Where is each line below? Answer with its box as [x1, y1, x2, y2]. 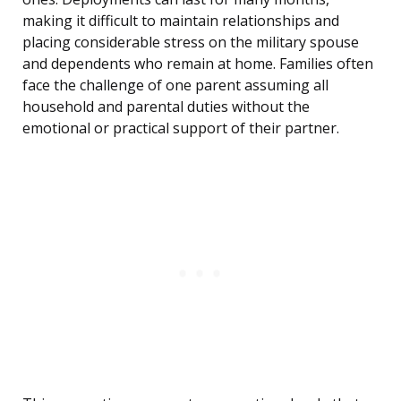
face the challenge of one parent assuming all [22, 75, 328, 96]
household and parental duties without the [22, 97, 310, 117]
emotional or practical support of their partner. [22, 118, 339, 139]
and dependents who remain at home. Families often [22, 54, 373, 74]
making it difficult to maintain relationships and [22, 11, 339, 31]
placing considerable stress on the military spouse [22, 32, 359, 53]
